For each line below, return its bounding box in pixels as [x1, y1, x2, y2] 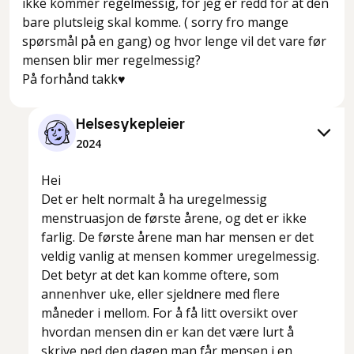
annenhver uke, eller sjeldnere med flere [41, 285, 280, 303]
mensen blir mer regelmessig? [22, 51, 201, 70]
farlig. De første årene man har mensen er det [41, 228, 314, 247]
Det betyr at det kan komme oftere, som [41, 266, 279, 284]
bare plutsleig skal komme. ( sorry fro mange [22, 13, 288, 32]
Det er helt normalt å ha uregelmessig [41, 190, 267, 209]
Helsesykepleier [76, 118, 185, 133]
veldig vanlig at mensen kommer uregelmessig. [41, 247, 319, 265]
